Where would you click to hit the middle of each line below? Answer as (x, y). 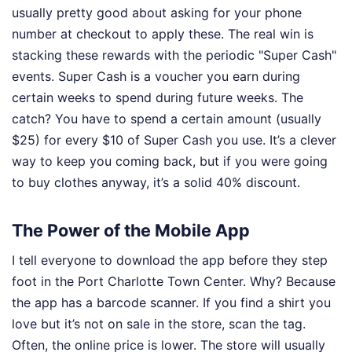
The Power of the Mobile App (131, 230)
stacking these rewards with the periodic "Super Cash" (174, 55)
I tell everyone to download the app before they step (170, 260)
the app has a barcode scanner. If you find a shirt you (171, 302)
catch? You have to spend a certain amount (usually (167, 119)
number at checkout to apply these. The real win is (163, 34)
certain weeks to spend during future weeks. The (158, 98)
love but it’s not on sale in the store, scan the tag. (159, 323)
